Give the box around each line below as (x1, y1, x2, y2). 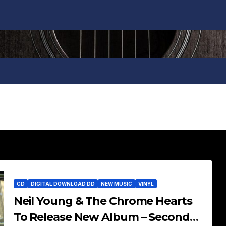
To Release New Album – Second (13, 210, 190, 224)
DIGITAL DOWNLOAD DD (30, 181, 95, 187)
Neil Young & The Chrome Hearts (13, 194, 192, 208)
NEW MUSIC (100, 181, 132, 187)
